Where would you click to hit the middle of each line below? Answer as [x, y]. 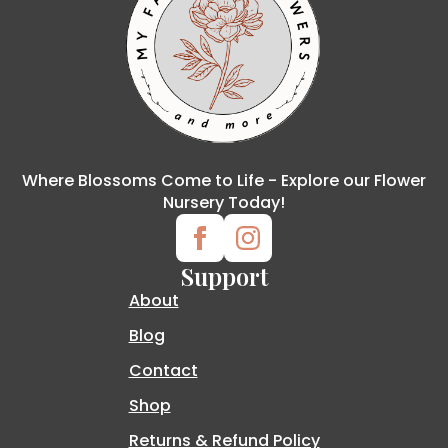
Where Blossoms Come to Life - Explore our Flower [224, 180]
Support [224, 275]
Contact [163, 370]
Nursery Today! [224, 202]
